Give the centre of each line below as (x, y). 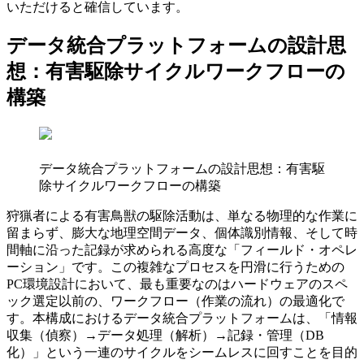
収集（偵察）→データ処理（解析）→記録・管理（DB (165, 335)
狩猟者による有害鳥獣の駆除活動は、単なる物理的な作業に (182, 215)
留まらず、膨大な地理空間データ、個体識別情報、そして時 (182, 232)
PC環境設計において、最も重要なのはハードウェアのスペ (177, 284)
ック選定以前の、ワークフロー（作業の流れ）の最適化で (175, 301)
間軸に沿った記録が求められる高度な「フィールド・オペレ (182, 249)
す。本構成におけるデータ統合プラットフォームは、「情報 (182, 318)
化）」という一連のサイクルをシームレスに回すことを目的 (182, 352)
